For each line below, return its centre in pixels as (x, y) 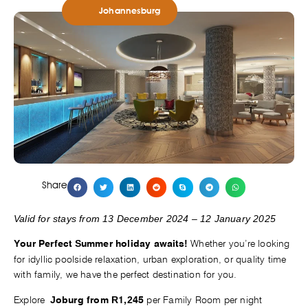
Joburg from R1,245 (98, 300)
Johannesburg (130, 11)
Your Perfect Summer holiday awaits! (102, 244)
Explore (32, 299)
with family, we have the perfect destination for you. (125, 275)
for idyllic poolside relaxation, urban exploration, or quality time (150, 260)
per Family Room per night (205, 299)
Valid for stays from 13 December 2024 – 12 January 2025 (145, 219)
